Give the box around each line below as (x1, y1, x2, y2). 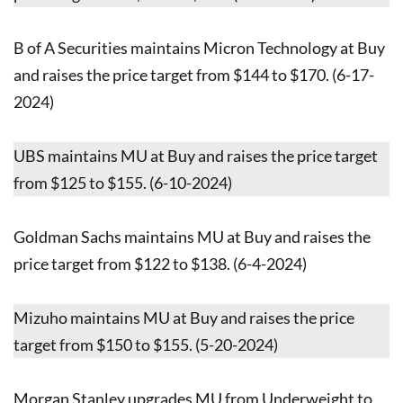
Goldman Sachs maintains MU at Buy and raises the (13, 226, 371, 246)
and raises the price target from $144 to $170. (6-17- (13, 64, 374, 85)
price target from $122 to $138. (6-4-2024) (13, 253, 307, 273)
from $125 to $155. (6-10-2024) (13, 172, 232, 193)
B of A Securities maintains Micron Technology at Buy (13, 37, 385, 58)
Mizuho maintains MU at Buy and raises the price (13, 307, 354, 327)
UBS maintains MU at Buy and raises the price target (13, 145, 378, 166)
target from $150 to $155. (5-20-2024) (13, 334, 278, 354)
